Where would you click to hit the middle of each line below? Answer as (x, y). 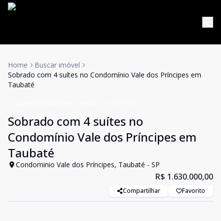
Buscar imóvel (57, 65)
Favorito (194, 191)
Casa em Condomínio (42, 103)
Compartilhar (142, 191)
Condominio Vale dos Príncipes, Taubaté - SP (88, 165)
